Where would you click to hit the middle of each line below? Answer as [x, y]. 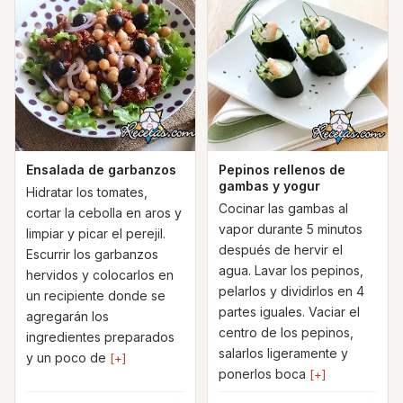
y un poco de [68, 358]
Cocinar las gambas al [283, 208]
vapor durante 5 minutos [291, 229]
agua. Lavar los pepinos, [291, 270]
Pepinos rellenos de [282, 170]
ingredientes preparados [100, 337]
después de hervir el [281, 250]
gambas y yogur [269, 186]
